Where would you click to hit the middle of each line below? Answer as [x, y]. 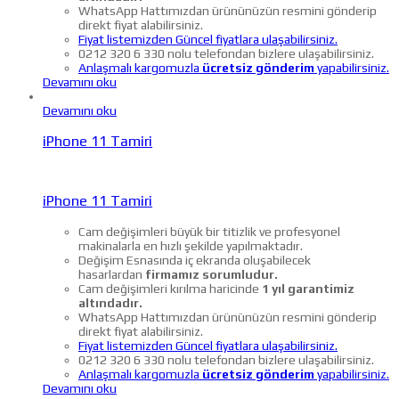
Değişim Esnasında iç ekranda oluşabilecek [195, 260]
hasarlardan [110, 274]
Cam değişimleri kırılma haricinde [170, 288]
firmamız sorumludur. [210, 274]
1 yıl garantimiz [308, 288]
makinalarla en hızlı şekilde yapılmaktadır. [191, 245]
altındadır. [110, 302]
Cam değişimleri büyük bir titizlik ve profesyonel [209, 231]
